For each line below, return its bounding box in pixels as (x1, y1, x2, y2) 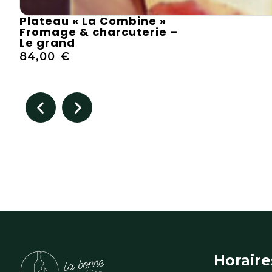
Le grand (19, 35, 75, 51)
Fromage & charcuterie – (19, 24, 178, 40)
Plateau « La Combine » (19, 13, 166, 29)
